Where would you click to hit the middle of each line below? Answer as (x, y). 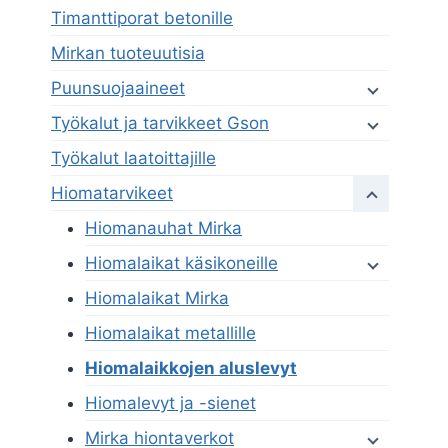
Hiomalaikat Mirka (157, 298)
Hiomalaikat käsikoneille (181, 263)
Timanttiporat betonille (142, 18)
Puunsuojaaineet (118, 88)
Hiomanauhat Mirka (163, 228)
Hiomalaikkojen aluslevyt (191, 368)
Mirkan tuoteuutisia (128, 53)
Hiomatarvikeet (112, 193)
